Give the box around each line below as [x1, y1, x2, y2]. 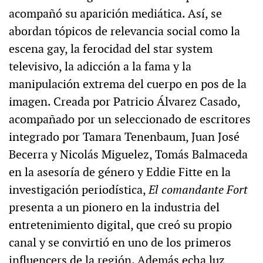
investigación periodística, [9, 182, 149, 198]
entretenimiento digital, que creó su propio [9, 217, 232, 233]
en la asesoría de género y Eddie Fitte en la [9, 164, 231, 180]
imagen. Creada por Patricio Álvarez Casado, [9, 94, 240, 110]
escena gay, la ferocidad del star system [9, 41, 213, 57]
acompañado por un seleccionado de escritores [9, 112, 251, 127]
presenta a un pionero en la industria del [9, 200, 220, 215]
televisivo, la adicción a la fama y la [9, 59, 191, 75]
